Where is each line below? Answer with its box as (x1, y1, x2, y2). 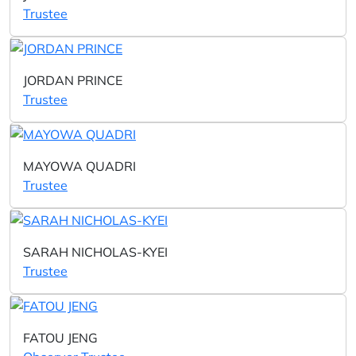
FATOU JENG (23, 330, 98, 346)
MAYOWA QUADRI (23, 158, 136, 174)
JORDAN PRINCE (23, 72, 122, 88)
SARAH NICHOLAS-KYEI (23, 244, 168, 260)
